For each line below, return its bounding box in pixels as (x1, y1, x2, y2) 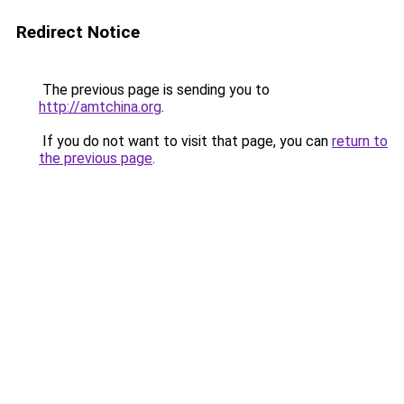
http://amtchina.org (39, 98, 161, 115)
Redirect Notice (16, 22, 140, 42)
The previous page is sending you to (39, 81, 270, 98)
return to (332, 133, 388, 150)
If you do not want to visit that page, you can (39, 133, 332, 150)
